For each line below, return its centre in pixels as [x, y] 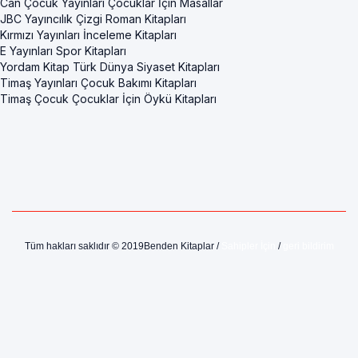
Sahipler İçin [248, 247]
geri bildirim [308, 247]
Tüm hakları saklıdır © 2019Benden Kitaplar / [123, 247]
